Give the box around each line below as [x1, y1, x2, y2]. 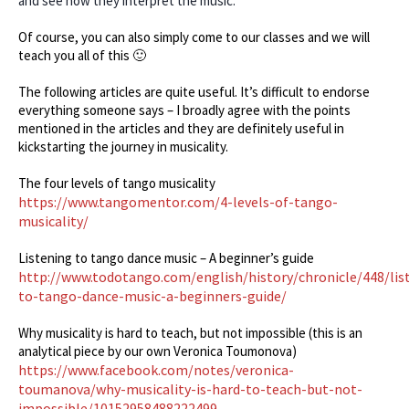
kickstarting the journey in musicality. [18, 138, 229, 156]
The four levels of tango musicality [18, 174, 216, 193]
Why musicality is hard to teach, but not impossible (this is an [18, 324, 363, 342]
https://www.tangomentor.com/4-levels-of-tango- [18, 193, 339, 212]
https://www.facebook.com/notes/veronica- [18, 361, 295, 380]
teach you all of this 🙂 [18, 47, 147, 65]
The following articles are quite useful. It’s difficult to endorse [18, 83, 371, 101]
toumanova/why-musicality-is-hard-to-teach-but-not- [18, 380, 363, 399]
